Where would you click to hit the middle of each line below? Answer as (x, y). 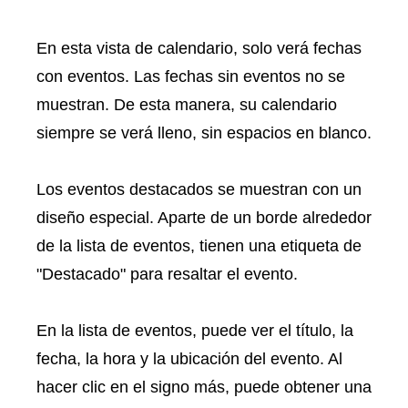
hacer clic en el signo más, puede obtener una (204, 388)
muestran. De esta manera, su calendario (187, 105)
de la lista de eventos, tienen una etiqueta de (199, 246)
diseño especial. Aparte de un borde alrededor (204, 218)
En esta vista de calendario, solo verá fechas (199, 49)
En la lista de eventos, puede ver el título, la (195, 331)
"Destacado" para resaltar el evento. (167, 275)
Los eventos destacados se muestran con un (199, 190)
